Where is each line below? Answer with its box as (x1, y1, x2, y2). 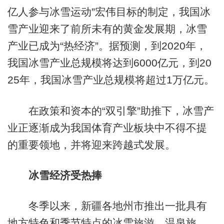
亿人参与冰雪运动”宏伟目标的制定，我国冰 (7, 6, 210, 18)
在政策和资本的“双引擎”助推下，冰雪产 (7, 104, 214, 116)
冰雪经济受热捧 (28, 169, 102, 181)
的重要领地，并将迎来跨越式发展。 (7, 138, 175, 150)
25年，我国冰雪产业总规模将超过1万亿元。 (7, 74, 214, 86)
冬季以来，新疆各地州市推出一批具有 (7, 200, 207, 212)
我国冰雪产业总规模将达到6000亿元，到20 (7, 57, 211, 69)
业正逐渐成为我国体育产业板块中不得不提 (7, 121, 207, 133)
